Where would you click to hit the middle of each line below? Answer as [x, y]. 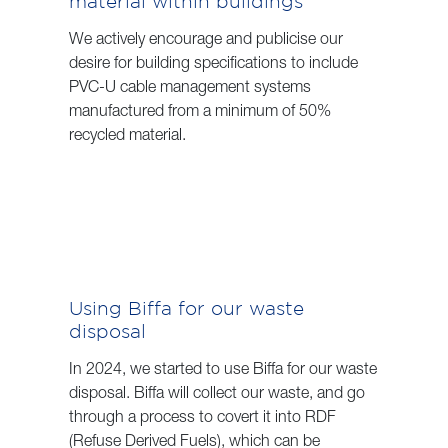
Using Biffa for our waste [186, 307]
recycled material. [127, 136]
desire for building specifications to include [213, 64]
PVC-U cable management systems [190, 88]
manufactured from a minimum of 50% [200, 112]
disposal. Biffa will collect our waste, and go [217, 394]
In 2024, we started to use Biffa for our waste [223, 370]
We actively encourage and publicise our [206, 40]
